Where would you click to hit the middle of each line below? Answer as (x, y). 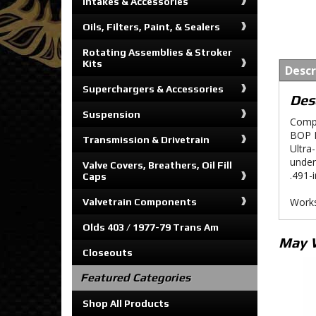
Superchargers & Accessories (153, 89)
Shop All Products (126, 303)
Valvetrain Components (140, 202)
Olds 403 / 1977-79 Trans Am (151, 227)
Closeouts (108, 253)
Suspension (111, 114)
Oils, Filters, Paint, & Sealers (151, 27)
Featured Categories (135, 278)
